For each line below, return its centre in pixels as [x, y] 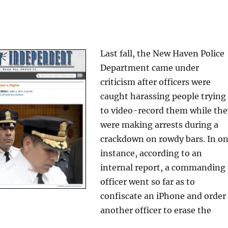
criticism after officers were [155, 82]
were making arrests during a [159, 125]
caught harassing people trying [163, 96]
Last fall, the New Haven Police [162, 53]
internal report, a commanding [163, 167]
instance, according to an [151, 153]
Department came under [149, 68]
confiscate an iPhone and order [163, 196]
